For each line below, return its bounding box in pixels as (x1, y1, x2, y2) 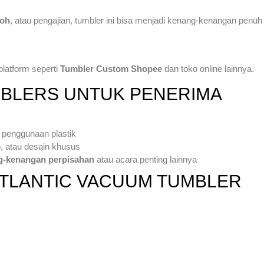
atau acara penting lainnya (94, 154, 197, 164)
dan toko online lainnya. (162, 63, 254, 74)
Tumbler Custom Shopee (60, 63, 162, 74)
